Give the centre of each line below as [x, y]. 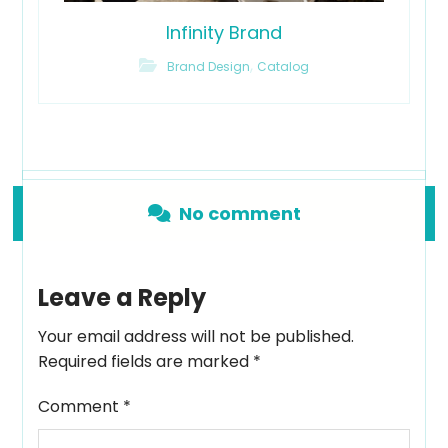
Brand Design [208, 66]
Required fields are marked [146, 361]
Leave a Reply [122, 297]
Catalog [283, 66]
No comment [239, 213]
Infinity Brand [224, 32]
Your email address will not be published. [196, 336]
